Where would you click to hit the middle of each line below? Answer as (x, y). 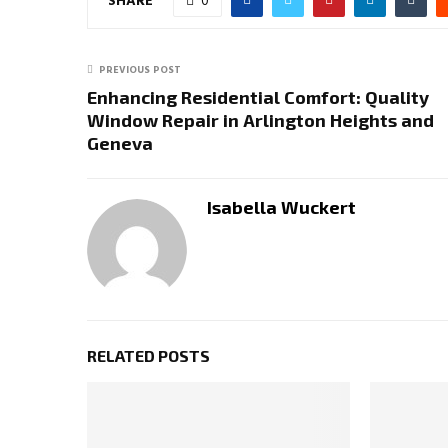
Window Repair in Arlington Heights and (260, 120)
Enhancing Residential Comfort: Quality (258, 97)
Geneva (120, 143)
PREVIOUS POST (140, 70)
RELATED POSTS (148, 355)
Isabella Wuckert (281, 207)
